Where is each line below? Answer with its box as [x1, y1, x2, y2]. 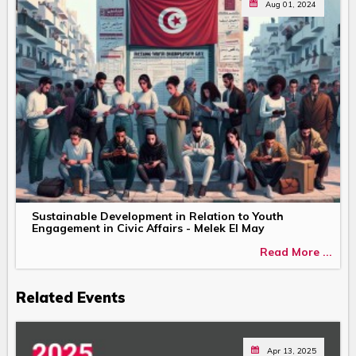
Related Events [16, 288, 126, 308]
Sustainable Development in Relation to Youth [32, 209, 284, 224]
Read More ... [260, 244, 332, 259]
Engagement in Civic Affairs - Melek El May [32, 221, 265, 236]
